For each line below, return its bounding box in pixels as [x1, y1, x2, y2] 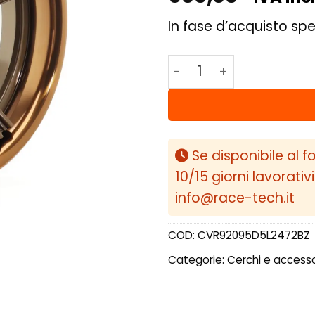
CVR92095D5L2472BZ [198, 228, 310, 243]
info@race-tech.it [175, 188, 295, 208]
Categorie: [168, 252, 227, 268]
